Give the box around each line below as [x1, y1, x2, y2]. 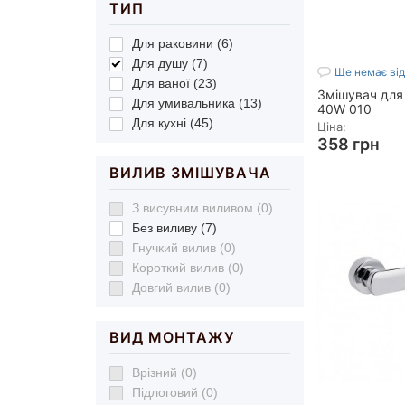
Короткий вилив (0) [131, 260, 244, 275]
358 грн [316, 134, 380, 154]
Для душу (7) [131, 56, 208, 71]
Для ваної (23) [131, 76, 217, 90]
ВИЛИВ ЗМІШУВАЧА [108, 164, 271, 182]
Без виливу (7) [131, 221, 217, 235]
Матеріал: [316, 167, 369, 181]
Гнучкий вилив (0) [131, 240, 236, 255]
